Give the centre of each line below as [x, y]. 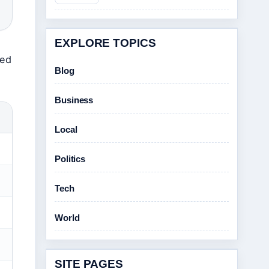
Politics [70, 159]
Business [74, 100]
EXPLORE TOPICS [105, 43]
